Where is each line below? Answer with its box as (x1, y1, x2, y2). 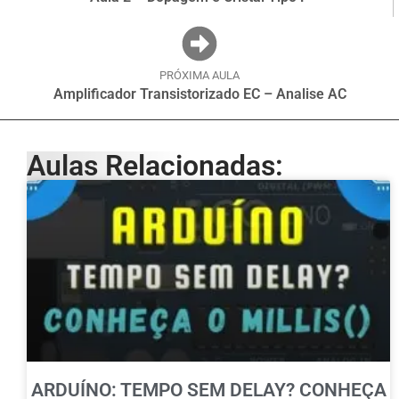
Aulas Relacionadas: (27, 148, 283, 183)
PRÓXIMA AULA (159, 68, 240, 82)
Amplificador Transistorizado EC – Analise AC (53, 85, 346, 102)
